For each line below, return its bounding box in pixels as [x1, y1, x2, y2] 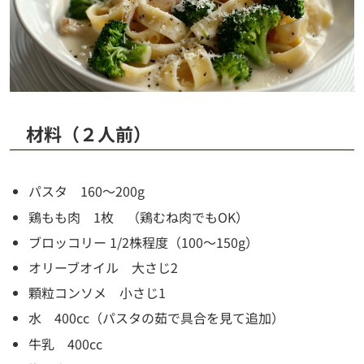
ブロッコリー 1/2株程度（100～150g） [28, 232, 259, 252]
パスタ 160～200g [28, 181, 145, 201]
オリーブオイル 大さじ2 [28, 258, 179, 278]
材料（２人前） [26, 120, 151, 147]
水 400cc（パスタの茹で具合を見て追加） [28, 308, 285, 328]
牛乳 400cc [28, 333, 103, 353]
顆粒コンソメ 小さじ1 [28, 283, 167, 303]
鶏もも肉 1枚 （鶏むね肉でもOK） [28, 206, 249, 227]
